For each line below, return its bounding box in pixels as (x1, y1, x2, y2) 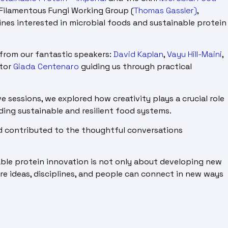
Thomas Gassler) (134, 5, 197, 16)
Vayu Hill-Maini (167, 49, 222, 60)
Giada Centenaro (13, 61, 79, 72)
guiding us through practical (79, 61, 192, 72)
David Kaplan (113, 49, 163, 60)
